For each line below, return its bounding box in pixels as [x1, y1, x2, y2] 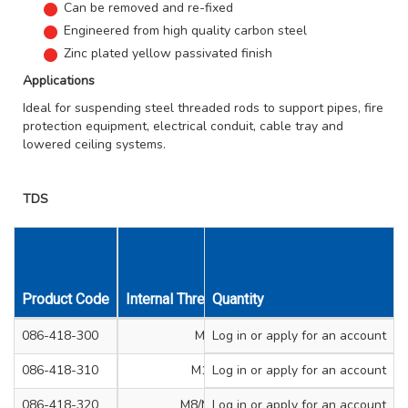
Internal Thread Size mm [126, 290, 280, 308]
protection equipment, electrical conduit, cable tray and [23, 117, 343, 135]
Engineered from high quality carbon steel [64, 21, 307, 39]
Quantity [212, 290, 264, 308]
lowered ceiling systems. [23, 135, 166, 153]
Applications [23, 71, 95, 89]
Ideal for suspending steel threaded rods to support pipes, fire [23, 98, 383, 117]
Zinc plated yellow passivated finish [64, 44, 272, 62]
